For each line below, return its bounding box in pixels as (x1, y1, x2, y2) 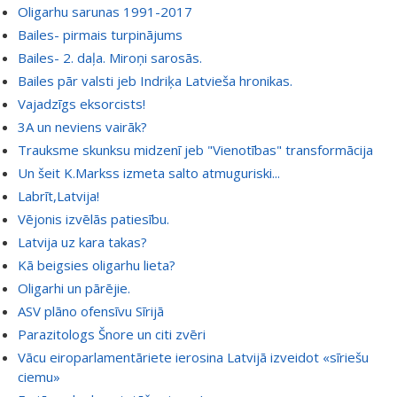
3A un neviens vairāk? (18, 117, 147, 136)
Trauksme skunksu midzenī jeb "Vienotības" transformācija (18, 140, 373, 159)
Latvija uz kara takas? (18, 232, 147, 251)
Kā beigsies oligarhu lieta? (18, 255, 175, 274)
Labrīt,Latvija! (18, 186, 99, 205)
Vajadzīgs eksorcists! (18, 94, 145, 113)
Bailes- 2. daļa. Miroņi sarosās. (18, 48, 202, 66)
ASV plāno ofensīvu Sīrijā (18, 301, 164, 320)
